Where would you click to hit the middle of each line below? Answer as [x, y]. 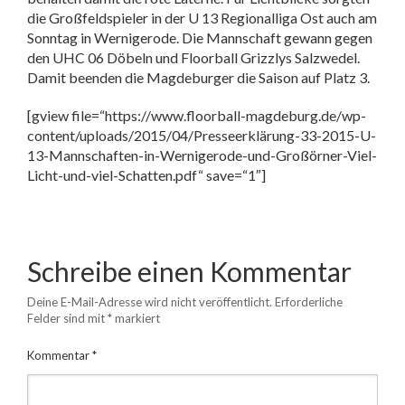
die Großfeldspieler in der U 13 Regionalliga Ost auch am [202, 18]
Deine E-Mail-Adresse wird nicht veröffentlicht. [150, 302]
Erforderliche [309, 302]
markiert [136, 318]
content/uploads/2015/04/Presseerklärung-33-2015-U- [202, 135]
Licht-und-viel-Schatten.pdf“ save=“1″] [146, 175]
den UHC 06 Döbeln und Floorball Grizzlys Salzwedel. [193, 57]
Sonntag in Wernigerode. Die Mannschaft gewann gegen [200, 38]
